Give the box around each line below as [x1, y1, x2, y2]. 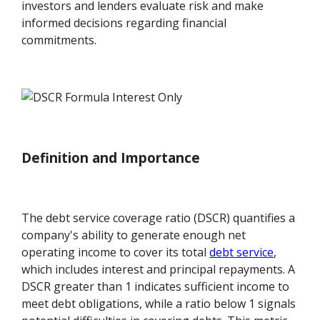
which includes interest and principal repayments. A [21, 261, 296, 278]
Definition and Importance [21, 148, 201, 166]
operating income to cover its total [21, 244, 210, 261]
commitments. [21, 32, 97, 48]
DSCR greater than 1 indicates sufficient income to [21, 279, 290, 295]
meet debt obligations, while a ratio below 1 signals [21, 296, 296, 312]
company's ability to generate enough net [21, 227, 246, 244]
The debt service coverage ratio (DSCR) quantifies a [21, 210, 296, 226]
